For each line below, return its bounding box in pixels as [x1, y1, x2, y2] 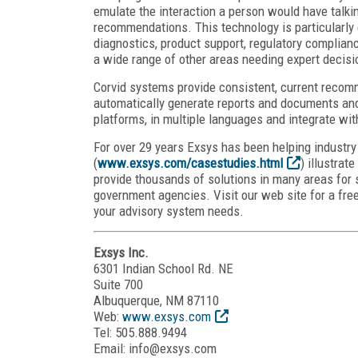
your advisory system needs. [93, 202, 244, 219]
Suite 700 [93, 276, 143, 292]
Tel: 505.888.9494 [93, 324, 187, 340]
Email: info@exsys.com [93, 340, 217, 356]
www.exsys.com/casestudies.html [97, 154, 283, 171]
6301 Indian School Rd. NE [93, 260, 233, 276]
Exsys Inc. [93, 244, 149, 261]
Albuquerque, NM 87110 [93, 292, 219, 308]
